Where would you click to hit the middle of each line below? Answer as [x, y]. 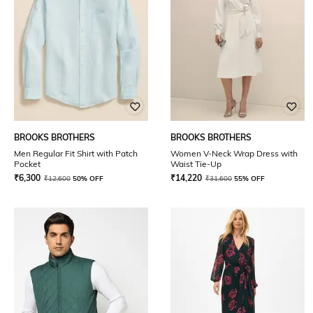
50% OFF [88, 179]
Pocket [27, 164]
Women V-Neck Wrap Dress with [234, 153]
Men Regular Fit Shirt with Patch [76, 153]
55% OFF [249, 179]
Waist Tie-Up [196, 164]
